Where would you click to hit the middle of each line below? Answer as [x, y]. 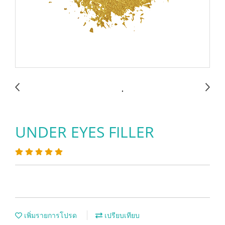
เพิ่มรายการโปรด [49, 215]
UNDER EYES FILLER [85, 132]
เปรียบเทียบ [121, 215]
